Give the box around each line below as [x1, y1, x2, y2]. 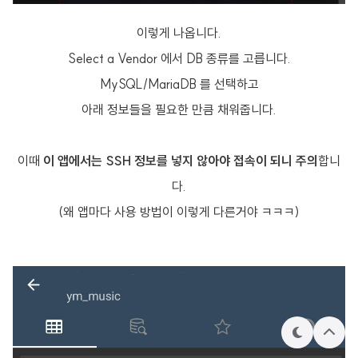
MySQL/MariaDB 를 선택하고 [99, 76, 259, 92]
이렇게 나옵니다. [137, 25, 221, 41]
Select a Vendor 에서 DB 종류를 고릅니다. [67, 50, 291, 66]
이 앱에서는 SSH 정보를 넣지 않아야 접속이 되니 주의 [43, 153, 318, 169]
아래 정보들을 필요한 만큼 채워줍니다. [82, 101, 276, 117]
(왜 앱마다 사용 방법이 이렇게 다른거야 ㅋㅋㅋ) [58, 204, 300, 220]
